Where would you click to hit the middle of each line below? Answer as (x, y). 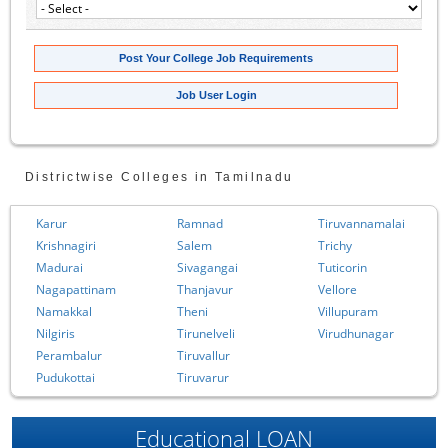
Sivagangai (207, 267)
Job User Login (216, 94)
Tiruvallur (203, 355)
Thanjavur (205, 289)
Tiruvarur (203, 377)
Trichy (335, 245)
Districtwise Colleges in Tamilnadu (159, 176)
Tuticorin (342, 267)
